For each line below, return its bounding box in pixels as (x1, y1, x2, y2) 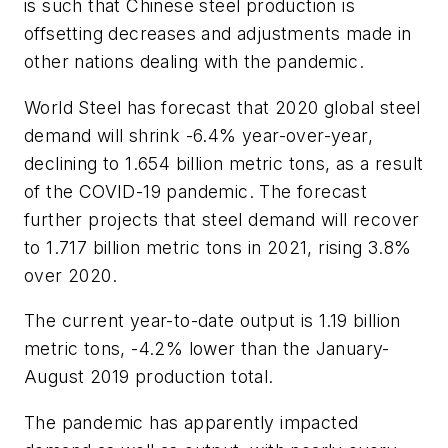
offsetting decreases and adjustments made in (24, 23, 412, 45)
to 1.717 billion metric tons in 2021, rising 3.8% (24, 236, 412, 258)
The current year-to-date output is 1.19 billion (24, 310, 401, 332)
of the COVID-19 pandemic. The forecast (24, 180, 368, 202)
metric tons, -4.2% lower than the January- (24, 338, 390, 360)
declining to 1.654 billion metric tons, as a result (24, 152, 424, 174)
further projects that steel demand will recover (24, 208, 420, 230)
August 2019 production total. (24, 366, 274, 388)
